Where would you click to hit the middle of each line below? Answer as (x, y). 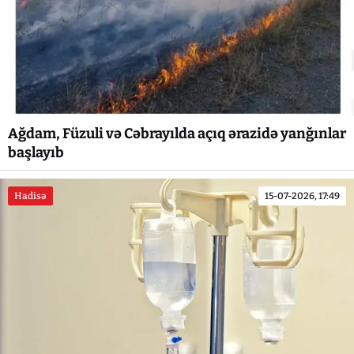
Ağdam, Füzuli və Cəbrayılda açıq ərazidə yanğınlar (177, 133)
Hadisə (30, 196)
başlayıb (36, 152)
